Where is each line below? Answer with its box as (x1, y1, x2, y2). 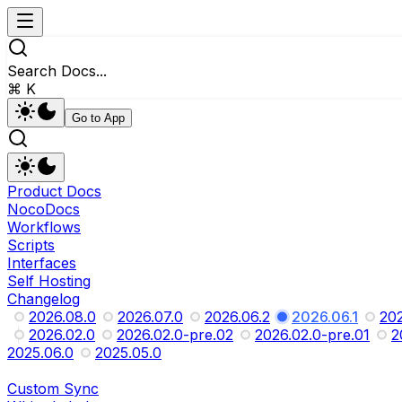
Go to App (72, 111, 125, 125)
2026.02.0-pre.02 (117, 326, 233, 344)
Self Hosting (7, 272, 91, 290)
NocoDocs (7, 200, 80, 218)
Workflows (7, 218, 81, 236)
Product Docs (7, 182, 101, 200)
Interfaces (7, 254, 76, 272)
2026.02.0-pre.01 (255, 326, 370, 344)
